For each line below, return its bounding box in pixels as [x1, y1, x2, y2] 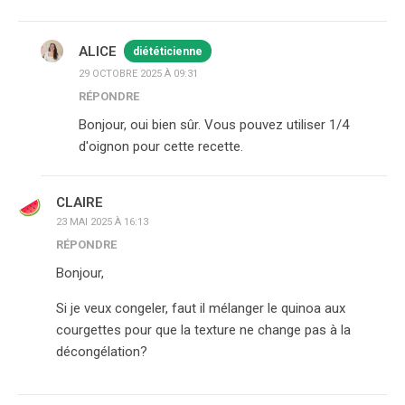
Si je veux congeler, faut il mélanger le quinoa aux [56, 300, 345, 316]
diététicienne [133, 45, 202, 58]
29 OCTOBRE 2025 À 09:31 [79, 68, 198, 80]
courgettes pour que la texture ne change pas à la [56, 322, 351, 338]
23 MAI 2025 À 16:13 [56, 216, 148, 228]
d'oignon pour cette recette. [79, 138, 243, 155]
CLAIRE [56, 194, 103, 211]
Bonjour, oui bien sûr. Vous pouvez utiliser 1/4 [79, 117, 349, 133]
